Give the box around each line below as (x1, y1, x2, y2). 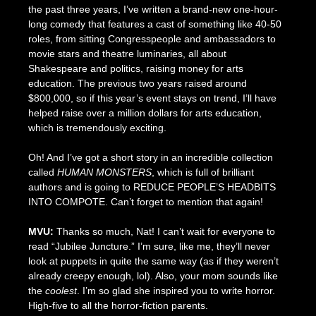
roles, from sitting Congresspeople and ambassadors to (28, 32, 276, 44)
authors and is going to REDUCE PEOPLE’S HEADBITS (28, 181, 276, 193)
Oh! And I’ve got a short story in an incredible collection (28, 151, 273, 163)
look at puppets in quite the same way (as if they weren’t (28, 255, 279, 267)
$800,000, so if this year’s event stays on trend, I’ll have (28, 92, 276, 104)
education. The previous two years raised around (28, 77, 247, 89)
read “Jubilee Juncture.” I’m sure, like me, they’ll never (28, 240, 270, 252)
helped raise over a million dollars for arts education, (28, 107, 262, 119)
